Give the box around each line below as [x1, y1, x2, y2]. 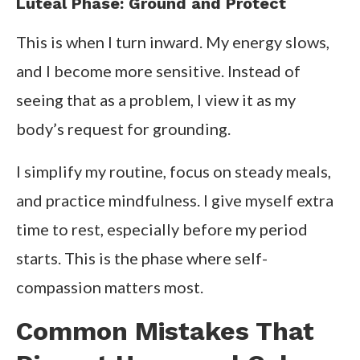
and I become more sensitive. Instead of [16, 61, 301, 81]
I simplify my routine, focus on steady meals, [16, 162, 331, 182]
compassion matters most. [16, 277, 203, 297]
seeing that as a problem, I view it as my [16, 90, 296, 110]
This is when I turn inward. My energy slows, [16, 32, 329, 52]
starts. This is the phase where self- [16, 248, 268, 268]
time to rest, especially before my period [16, 219, 308, 239]
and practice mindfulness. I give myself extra [16, 190, 333, 211]
